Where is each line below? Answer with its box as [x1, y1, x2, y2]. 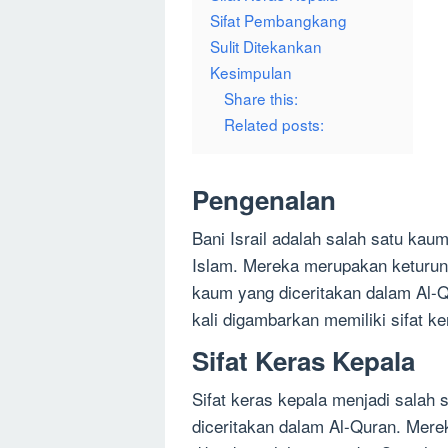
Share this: [224, 87, 298, 110]
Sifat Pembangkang [210, 9, 347, 32]
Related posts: [224, 113, 324, 136]
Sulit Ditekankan [210, 35, 322, 58]
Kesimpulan [210, 61, 292, 84]
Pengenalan [192, 181, 336, 219]
